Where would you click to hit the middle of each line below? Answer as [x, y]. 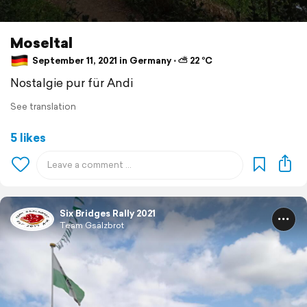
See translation [43, 106]
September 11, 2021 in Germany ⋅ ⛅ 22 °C [121, 60]
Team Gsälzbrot [92, 225]
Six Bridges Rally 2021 [108, 213]
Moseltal [41, 42]
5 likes [28, 137]
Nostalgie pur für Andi [72, 82]
